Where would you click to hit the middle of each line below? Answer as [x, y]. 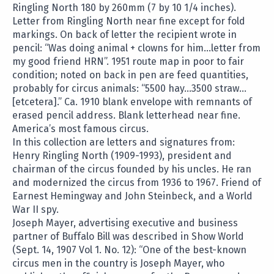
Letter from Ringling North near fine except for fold [129, 21]
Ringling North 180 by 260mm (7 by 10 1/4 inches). [124, 8]
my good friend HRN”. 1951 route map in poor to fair [128, 62]
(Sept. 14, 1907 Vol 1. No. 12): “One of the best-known [129, 250]
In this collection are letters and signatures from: [124, 143]
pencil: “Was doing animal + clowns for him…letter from [136, 48]
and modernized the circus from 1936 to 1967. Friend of [137, 183]
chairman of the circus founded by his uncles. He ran [132, 169]
